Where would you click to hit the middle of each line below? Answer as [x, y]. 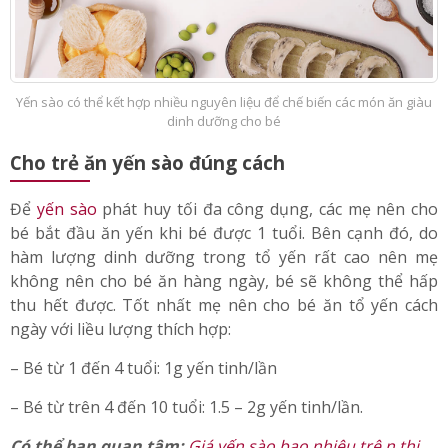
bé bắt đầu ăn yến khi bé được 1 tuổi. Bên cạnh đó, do [224, 290]
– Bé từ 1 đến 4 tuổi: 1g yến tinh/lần [143, 425]
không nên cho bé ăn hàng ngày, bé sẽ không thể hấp [224, 338]
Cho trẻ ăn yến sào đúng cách [147, 220]
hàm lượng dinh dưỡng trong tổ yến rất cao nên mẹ [224, 314]
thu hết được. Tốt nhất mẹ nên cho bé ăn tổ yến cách [224, 362]
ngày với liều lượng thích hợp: [120, 386]
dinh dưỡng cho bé [224, 178]
